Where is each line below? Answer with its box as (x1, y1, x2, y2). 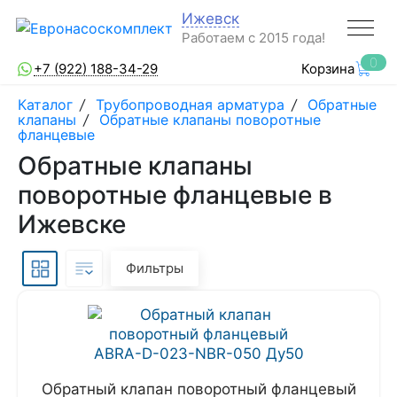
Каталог (18, 96, 77, 113)
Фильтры (126, 260, 183, 276)
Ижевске (18, 209, 126, 239)
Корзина (301, 59, 354, 77)
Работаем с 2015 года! (182, 29, 325, 46)
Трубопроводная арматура (96, 96, 284, 113)
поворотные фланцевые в (18, 180, 332, 210)
